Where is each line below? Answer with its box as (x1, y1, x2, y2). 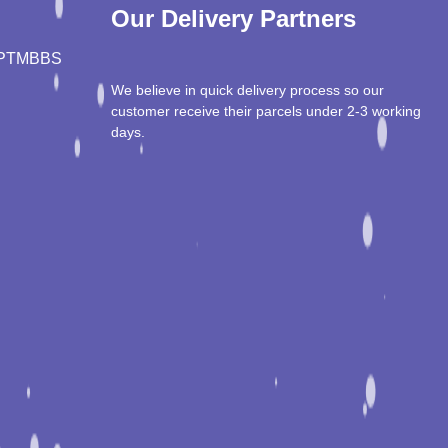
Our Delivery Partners (110, 5, 356, 33)
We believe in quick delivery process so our (110, 82, 384, 99)
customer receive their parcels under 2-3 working (110, 103, 421, 120)
